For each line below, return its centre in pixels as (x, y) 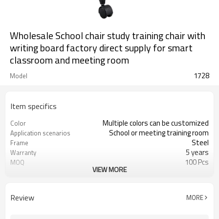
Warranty (23, 153)
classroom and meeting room (69, 60)
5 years (197, 152)
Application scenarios (40, 133)
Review (22, 197)
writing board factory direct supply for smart (101, 48)
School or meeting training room (159, 133)
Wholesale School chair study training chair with (108, 35)
